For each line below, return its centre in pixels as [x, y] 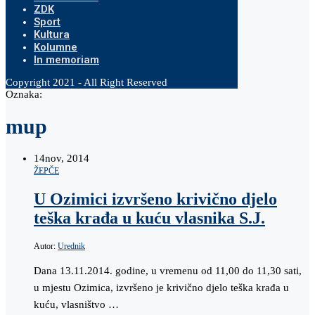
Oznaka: [24, 94]
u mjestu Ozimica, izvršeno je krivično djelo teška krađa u [161, 287]
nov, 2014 [67, 159]
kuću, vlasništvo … [76, 304]
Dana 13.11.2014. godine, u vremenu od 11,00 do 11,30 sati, [168, 270]
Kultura [52, 34]
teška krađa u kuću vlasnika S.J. [149, 218]
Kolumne [56, 47]
